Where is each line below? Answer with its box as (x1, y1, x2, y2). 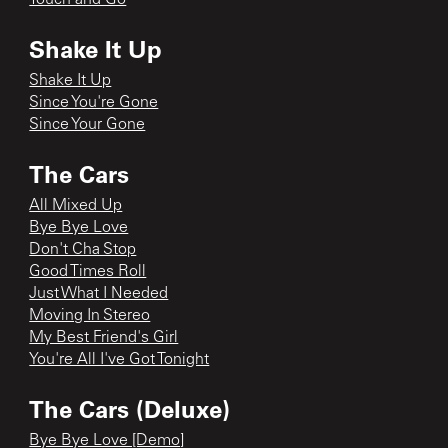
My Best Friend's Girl (29, 329, 179, 346)
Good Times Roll (29, 263, 147, 280)
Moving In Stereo (29, 307, 151, 324)
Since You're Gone (29, 94, 159, 111)
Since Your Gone (29, 116, 146, 133)
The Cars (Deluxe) (29, 392, 231, 424)
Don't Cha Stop (29, 241, 137, 258)
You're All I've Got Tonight (29, 351, 210, 368)
